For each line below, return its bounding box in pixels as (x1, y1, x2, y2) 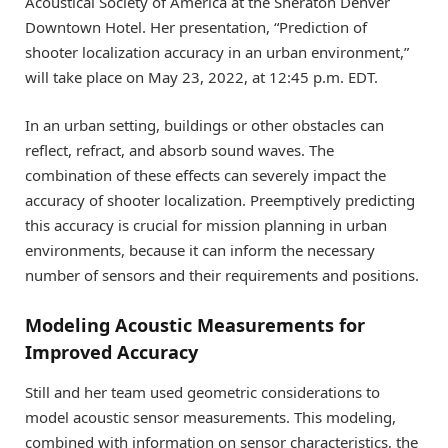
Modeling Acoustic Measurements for (25, 313, 365, 338)
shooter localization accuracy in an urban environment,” (25, 41, 409, 62)
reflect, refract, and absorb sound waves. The (25, 139, 334, 160)
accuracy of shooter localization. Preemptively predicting (25, 189, 415, 210)
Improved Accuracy (25, 340, 198, 365)
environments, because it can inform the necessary (25, 239, 375, 260)
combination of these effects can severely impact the (25, 164, 386, 185)
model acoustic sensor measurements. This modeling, (25, 406, 396, 427)
